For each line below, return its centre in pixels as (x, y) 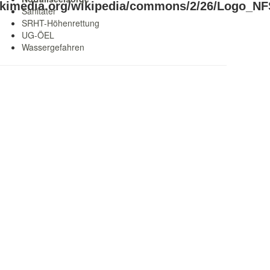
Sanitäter (39, 11)
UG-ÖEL (38, 35)
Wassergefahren (53, 47)
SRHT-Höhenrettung (61, 23)
